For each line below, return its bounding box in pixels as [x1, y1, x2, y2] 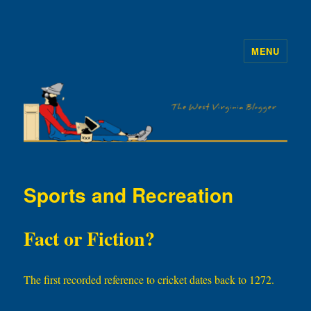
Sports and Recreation [24, 180, 234, 210]
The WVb [24, 49, 92, 72]
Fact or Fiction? [24, 224, 155, 253]
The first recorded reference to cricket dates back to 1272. [24, 272, 275, 287]
